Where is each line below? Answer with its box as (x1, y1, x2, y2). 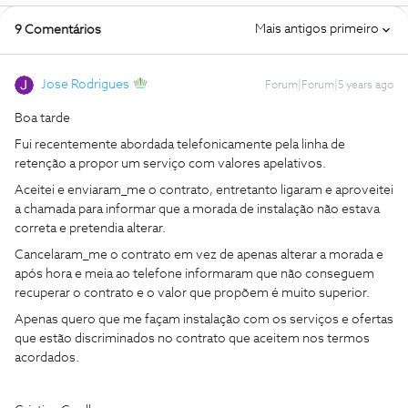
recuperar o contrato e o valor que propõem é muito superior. (15, 287, 370, 300)
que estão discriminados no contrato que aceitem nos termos (15, 332, 370, 345)
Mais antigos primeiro (255, 23, 379, 36)
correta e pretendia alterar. (15, 222, 166, 235)
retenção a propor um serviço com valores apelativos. (15, 158, 329, 170)
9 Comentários (15, 24, 101, 36)
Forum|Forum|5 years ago (265, 80, 393, 91)
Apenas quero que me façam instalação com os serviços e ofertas (15, 313, 393, 326)
